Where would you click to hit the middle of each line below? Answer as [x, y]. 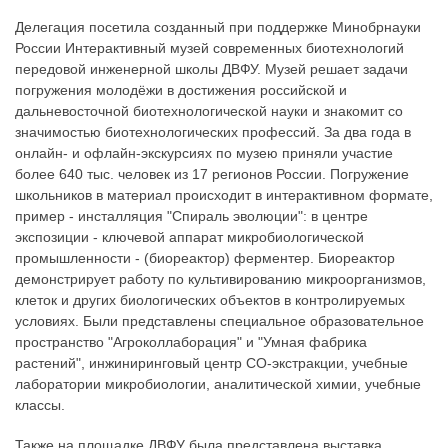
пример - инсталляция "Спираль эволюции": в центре [191, 215]
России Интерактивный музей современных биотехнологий [209, 47]
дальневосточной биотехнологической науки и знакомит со [209, 110]
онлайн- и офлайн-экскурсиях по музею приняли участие [204, 152]
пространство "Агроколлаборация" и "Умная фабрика [191, 341]
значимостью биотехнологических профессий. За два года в [213, 131]
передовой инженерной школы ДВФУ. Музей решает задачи [211, 68]
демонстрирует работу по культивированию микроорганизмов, [220, 278]
